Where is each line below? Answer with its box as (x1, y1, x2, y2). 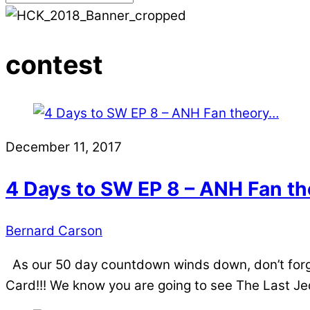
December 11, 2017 (6, 138, 122, 155)
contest (6, 48, 103, 80)
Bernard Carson (6, 223, 102, 239)
